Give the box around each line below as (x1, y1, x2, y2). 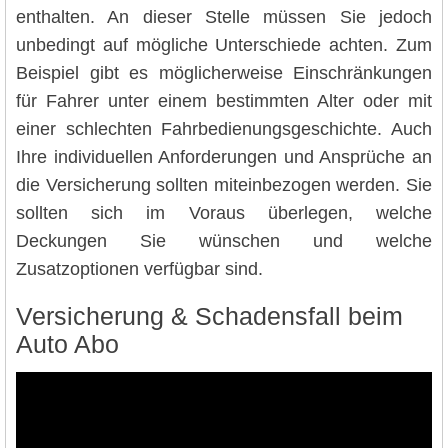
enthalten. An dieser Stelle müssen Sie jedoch (16, 7, 432, 28)
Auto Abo (16, 331, 119, 359)
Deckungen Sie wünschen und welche (16, 231, 432, 252)
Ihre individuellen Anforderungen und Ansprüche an (16, 147, 432, 168)
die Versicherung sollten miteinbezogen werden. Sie (16, 175, 432, 196)
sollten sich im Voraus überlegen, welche (16, 203, 432, 224)
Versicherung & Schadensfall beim (16, 303, 403, 331)
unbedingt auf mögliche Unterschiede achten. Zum (16, 35, 432, 56)
